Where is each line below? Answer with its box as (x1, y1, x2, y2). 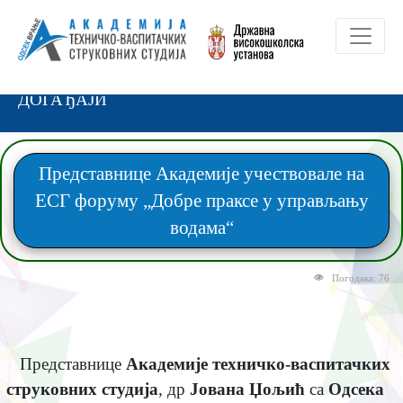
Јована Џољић (189, 379, 305, 399)
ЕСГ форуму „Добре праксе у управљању (34, 189, 369, 211)
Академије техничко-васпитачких (125, 354, 390, 373)
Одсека (327, 379, 384, 399)
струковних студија (5, 379, 158, 399)
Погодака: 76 (332, 273, 390, 283)
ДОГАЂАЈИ (18, 90, 107, 109)
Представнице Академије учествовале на (39, 162, 364, 184)
